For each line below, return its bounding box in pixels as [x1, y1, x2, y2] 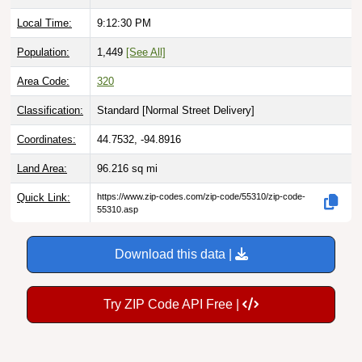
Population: [17, 45, 69, 58]
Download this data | [114, 246, 235, 261]
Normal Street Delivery [145, 103, 251, 116]
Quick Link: [17, 191, 70, 204]
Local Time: [17, 16, 72, 29]
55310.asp [97, 204, 138, 214]
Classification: [17, 103, 83, 116]
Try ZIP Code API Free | [103, 297, 242, 311]
